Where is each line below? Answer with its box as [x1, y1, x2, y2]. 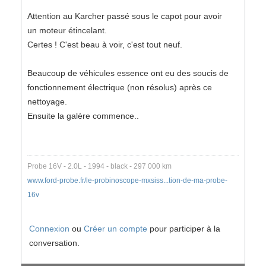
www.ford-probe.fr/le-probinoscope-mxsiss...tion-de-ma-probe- [27, 176, 227, 184]
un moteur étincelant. [27, 26, 107, 35]
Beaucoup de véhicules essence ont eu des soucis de [27, 68, 229, 78]
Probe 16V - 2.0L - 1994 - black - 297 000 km [27, 162, 172, 170]
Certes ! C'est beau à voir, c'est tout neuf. [27, 40, 182, 49]
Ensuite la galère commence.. [27, 111, 139, 121]
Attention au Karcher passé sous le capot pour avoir [27, 11, 222, 21]
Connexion [29, 224, 69, 233]
